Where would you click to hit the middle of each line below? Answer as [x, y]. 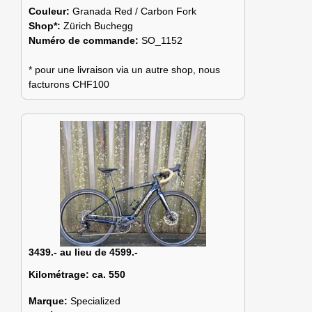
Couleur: [50, 11]
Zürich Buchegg [98, 25]
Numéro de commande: [85, 40]
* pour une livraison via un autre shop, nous [124, 69]
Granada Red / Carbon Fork [134, 11]
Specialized [95, 301]
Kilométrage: [59, 274]
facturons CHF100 [69, 84]
